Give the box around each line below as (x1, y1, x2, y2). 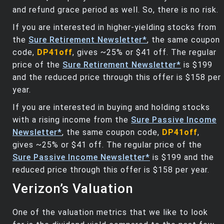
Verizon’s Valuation (12, 181, 133, 196)
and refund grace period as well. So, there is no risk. (12, 5, 218, 15)
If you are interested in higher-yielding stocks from (12, 22, 216, 32)
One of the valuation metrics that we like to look (12, 207, 208, 217)
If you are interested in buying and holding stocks (12, 102, 210, 112)
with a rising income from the (12, 115, 131, 125)
